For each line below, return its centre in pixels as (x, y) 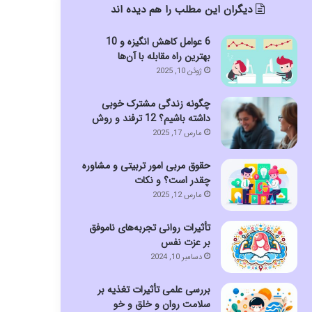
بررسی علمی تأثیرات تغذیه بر (154, 289)
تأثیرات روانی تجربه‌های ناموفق (149, 227)
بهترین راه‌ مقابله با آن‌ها (164, 56)
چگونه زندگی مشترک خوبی (156, 103)
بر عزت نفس (185, 242)
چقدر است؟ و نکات (172, 180)
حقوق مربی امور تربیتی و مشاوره (146, 165)
